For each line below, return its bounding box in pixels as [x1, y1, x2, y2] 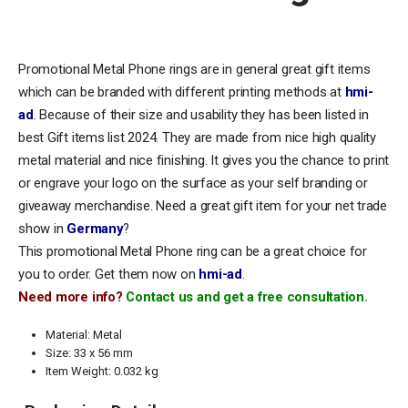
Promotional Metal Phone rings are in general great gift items [18, 61, 371, 78]
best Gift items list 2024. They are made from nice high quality [18, 129, 376, 147]
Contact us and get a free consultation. [126, 289, 368, 306]
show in [18, 220, 67, 238]
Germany [66, 220, 123, 238]
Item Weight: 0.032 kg [45, 363, 158, 378]
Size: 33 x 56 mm [45, 345, 133, 360]
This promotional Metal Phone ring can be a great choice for [18, 243, 367, 260]
